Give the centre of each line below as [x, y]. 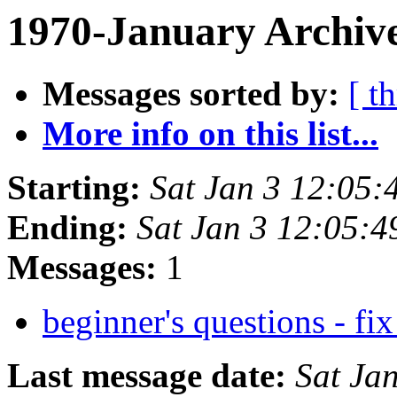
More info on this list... [210, 134]
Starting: [74, 188]
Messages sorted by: [191, 94]
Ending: [67, 228]
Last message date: [147, 376]
